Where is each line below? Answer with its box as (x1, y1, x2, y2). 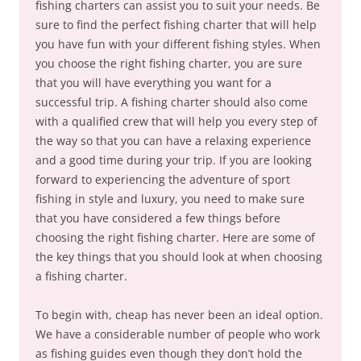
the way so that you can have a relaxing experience (35, 133, 311, 149)
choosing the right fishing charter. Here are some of (35, 230, 315, 246)
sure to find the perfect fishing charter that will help (35, 17, 317, 33)
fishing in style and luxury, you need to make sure (35, 191, 305, 207)
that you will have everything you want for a (35, 75, 272, 91)
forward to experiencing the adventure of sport (35, 172, 290, 188)
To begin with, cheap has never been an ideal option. (35, 307, 323, 323)
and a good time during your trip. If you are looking (35, 152, 312, 168)
